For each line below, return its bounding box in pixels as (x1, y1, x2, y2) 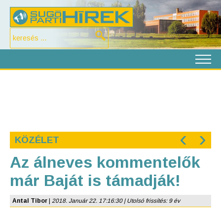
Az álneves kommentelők (10, 153, 200, 171)
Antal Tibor (12, 197, 47, 204)
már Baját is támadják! (10, 172, 181, 189)
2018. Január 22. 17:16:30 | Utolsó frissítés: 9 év (52, 197, 180, 204)
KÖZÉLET (15, 135, 59, 145)
